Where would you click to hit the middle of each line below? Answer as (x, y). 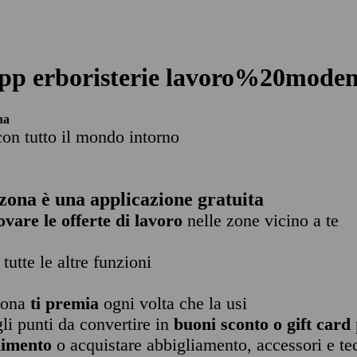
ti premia (65, 303)
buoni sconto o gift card (262, 324)
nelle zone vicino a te (261, 220)
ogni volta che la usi (173, 303)
